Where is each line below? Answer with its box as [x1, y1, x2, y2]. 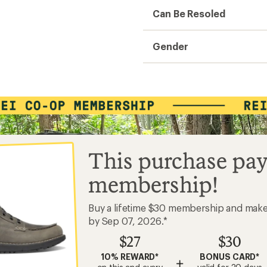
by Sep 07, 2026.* [88, 215, 168, 226]
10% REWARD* [101, 251, 159, 262]
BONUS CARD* [200, 251, 260, 262]
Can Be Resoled [153, 7, 225, 19]
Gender [153, 40, 188, 52]
